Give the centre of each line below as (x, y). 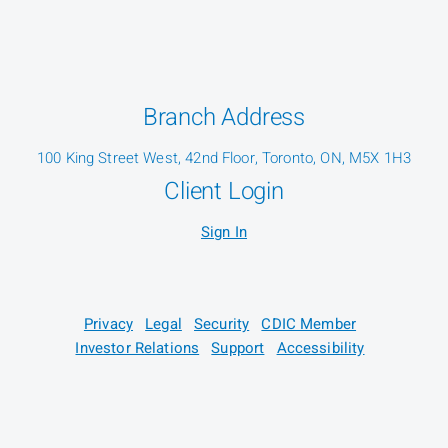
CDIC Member (309, 323)
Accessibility (320, 347)
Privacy (108, 323)
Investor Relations (137, 347)
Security (222, 323)
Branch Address (224, 117)
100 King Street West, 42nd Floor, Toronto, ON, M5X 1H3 (224, 157)
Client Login (224, 191)
